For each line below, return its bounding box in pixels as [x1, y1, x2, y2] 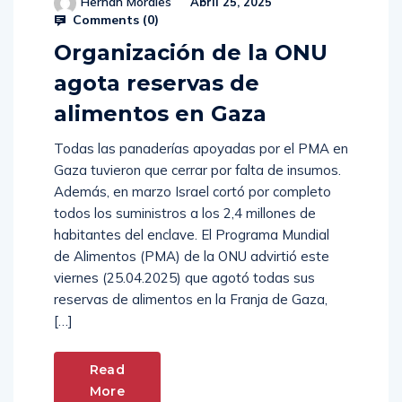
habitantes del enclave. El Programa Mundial [54, 226, 329, 244]
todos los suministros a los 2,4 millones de [54, 205, 316, 223]
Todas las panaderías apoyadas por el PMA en [54, 140, 348, 158]
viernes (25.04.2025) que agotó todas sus [54, 269, 315, 287]
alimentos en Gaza [54, 100, 267, 127]
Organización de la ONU [54, 39, 328, 66]
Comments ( [69, 12, 147, 29]
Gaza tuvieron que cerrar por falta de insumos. [54, 162, 341, 179]
